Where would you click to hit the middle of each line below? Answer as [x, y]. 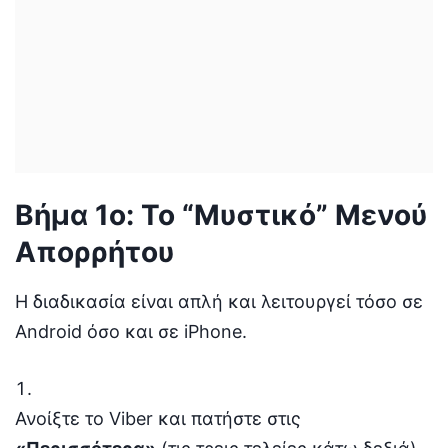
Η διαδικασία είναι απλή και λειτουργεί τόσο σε [219, 301]
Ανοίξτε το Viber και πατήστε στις [158, 418]
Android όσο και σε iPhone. [131, 331]
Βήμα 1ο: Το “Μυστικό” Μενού [221, 214]
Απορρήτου [94, 251]
